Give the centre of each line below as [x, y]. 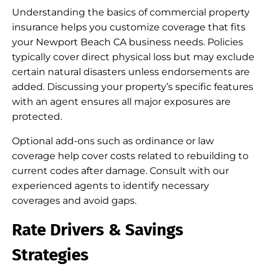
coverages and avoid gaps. [74, 201]
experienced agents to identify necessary [111, 186]
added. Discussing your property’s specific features [133, 87]
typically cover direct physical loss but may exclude [133, 57]
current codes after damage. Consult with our [120, 171]
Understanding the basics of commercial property [131, 12]
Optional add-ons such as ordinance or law [113, 141]
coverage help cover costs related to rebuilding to [130, 156]
